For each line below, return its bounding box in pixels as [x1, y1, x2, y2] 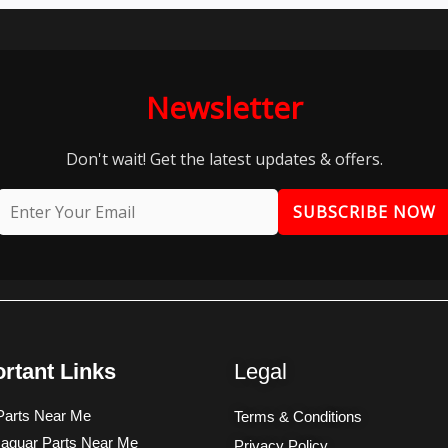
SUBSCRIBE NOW [292, 201, 436, 224]
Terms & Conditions [234, 408, 362, 426]
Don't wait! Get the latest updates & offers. [65, 148, 383, 171]
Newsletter [145, 87, 303, 129]
